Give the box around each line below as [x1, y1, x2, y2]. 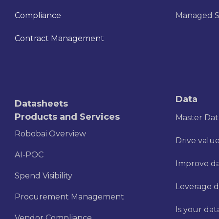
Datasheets [15, 98, 68, 109]
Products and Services [15, 111, 120, 122]
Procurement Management [15, 192, 124, 202]
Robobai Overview [15, 129, 86, 139]
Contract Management [15, 34, 104, 44]
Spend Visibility [15, 171, 72, 181]
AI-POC [15, 150, 44, 160]
